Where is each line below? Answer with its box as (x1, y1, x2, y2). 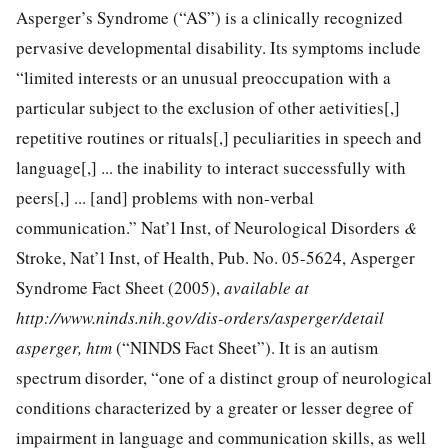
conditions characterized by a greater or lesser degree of (16, 395, 413, 419)
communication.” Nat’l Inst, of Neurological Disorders (16, 215, 404, 239)
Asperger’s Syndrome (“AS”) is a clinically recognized (16, 5, 403, 29)
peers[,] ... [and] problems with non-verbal (16, 185, 314, 209)
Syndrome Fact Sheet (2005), (16, 275, 224, 299)
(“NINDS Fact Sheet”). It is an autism (116, 335, 378, 359)
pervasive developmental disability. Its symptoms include (16, 35, 421, 59)
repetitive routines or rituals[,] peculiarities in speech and (16, 125, 422, 149)
